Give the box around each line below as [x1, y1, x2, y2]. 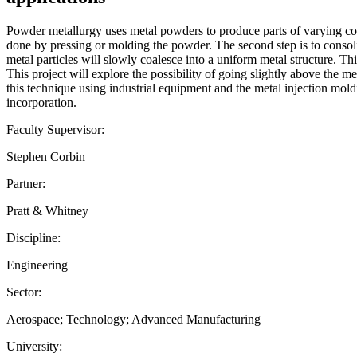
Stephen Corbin [6, 149, 85, 163]
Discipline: [6, 230, 61, 245]
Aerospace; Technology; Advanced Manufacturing [6, 312, 261, 326]
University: [6, 339, 62, 353]
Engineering [6, 257, 68, 272]
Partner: [6, 176, 45, 190]
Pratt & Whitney [6, 203, 88, 218]
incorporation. [6, 95, 76, 109]
